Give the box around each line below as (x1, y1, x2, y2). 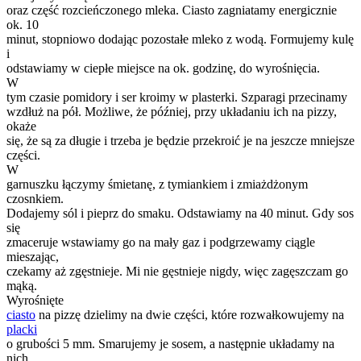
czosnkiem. (6, 191, 64, 205)
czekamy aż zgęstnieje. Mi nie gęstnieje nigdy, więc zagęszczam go (6, 263, 348, 278)
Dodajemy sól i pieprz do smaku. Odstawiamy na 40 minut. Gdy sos (6, 205, 354, 220)
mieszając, (6, 249, 59, 263)
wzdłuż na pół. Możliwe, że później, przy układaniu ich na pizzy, (6, 104, 337, 118)
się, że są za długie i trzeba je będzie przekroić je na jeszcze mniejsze (6, 133, 355, 147)
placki (6, 322, 37, 336)
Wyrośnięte (6, 293, 64, 307)
